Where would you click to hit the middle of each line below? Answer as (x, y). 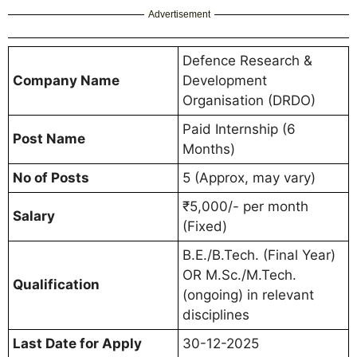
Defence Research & (247, 61)
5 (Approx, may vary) (249, 178)
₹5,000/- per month (245, 207)
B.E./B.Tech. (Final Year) (259, 255)
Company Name (66, 81)
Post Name (49, 139)
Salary (34, 216)
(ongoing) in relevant (248, 295)
